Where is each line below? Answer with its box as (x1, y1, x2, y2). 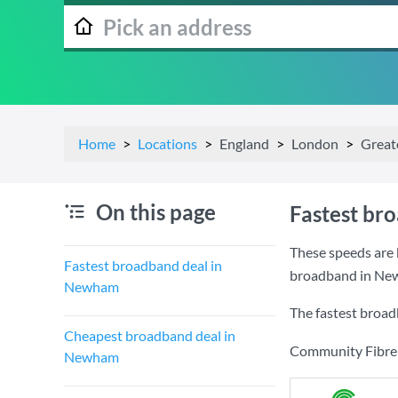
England (219, 135, 269, 152)
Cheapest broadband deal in (64, 327, 235, 344)
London (291, 135, 338, 152)
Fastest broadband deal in (64, 257, 222, 274)
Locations (138, 135, 197, 152)
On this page (96, 199, 216, 225)
